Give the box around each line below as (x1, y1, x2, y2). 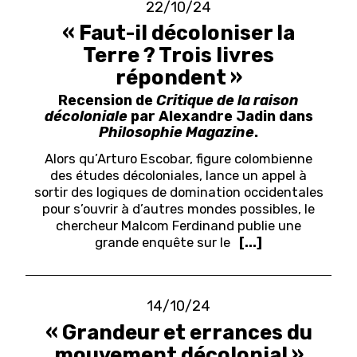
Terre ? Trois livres (83, 43, 274, 68)
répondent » (115, 65, 242, 90)
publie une (237, 218, 301, 234)
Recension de (58, 92, 156, 109)
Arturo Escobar (97, 151, 190, 167)
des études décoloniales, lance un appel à (50, 167, 307, 184)
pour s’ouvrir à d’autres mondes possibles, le (42, 201, 315, 218)
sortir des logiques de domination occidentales (33, 184, 324, 201)
